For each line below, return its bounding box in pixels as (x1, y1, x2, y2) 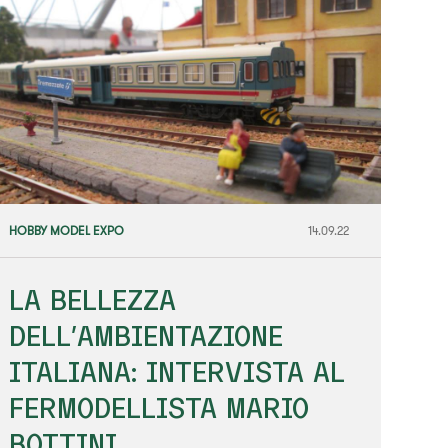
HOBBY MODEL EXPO (9, 222, 125, 238)
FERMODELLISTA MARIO (9, 391, 310, 423)
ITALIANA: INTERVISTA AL (9, 355, 346, 387)
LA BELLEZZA (9, 283, 177, 315)
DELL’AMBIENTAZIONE (9, 319, 284, 351)
